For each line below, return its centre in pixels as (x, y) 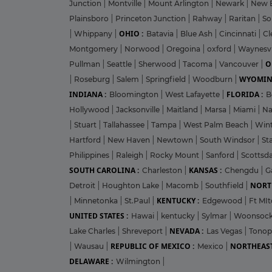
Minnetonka (97, 200)
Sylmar (215, 216)
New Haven (130, 140)
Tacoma (199, 64)
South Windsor (228, 140)
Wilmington (139, 261)
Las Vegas (225, 231)
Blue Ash (197, 33)
